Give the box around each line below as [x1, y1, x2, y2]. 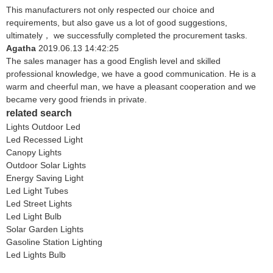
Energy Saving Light [6, 173, 83, 183]
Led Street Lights [6, 199, 72, 209]
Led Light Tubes [6, 186, 68, 196]
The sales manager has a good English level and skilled [6, 56, 221, 66]
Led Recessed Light [6, 135, 83, 145]
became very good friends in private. [6, 94, 147, 105]
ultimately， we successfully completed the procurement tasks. [6, 30, 247, 41]
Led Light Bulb [6, 211, 62, 222]
